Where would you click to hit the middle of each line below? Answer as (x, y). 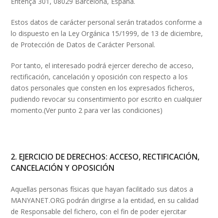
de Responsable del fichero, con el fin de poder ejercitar (99, 211)
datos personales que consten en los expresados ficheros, (103, 88)
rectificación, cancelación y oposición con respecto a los (100, 76)
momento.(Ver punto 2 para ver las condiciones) (87, 110)
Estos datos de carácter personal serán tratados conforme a (107, 22)
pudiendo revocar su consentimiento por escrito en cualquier (107, 99)
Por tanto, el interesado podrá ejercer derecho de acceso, (102, 65)
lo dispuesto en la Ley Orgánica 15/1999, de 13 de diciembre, (107, 33)
